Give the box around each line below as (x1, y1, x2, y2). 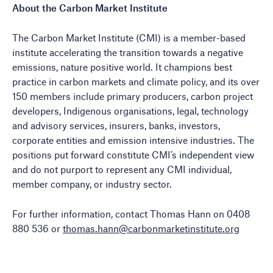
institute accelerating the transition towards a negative (12, 46, 243, 58)
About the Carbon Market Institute (12, 2, 170, 13)
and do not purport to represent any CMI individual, (12, 163, 232, 175)
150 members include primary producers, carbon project (12, 90, 253, 102)
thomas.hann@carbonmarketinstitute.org (63, 222, 239, 234)
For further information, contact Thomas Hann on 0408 (12, 208, 250, 219)
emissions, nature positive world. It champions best (12, 61, 232, 73)
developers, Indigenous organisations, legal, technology (12, 105, 249, 116)
